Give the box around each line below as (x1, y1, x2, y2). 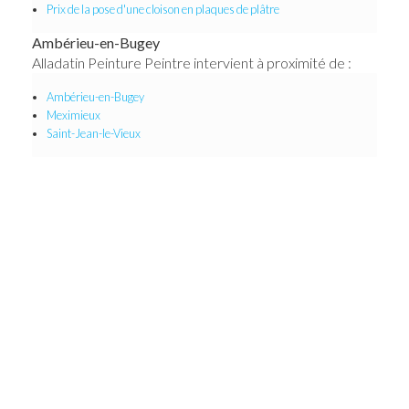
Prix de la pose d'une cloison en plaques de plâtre (46, 2, 279, 16)
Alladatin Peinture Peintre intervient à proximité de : (31, 54, 351, 71)
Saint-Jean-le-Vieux (46, 126, 141, 141)
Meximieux (46, 108, 100, 122)
